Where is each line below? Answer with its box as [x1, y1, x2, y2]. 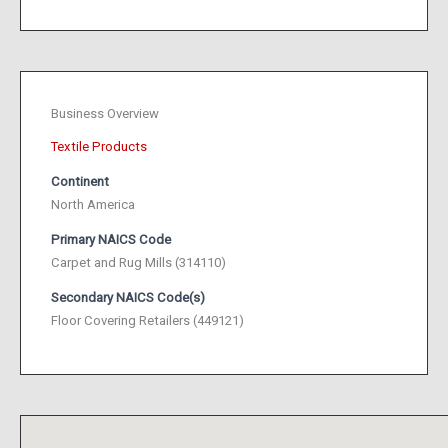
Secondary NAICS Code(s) [51, 290, 205, 305]
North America [51, 197, 135, 212]
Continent [51, 174, 109, 189]
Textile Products [51, 139, 147, 154]
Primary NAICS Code [51, 232, 171, 247]
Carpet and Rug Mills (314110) [51, 255, 226, 270]
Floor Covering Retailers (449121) [51, 313, 244, 328]
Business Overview [51, 106, 159, 121]
